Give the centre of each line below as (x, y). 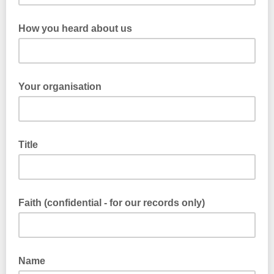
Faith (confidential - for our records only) (112, 203)
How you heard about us (75, 28)
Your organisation (60, 87)
